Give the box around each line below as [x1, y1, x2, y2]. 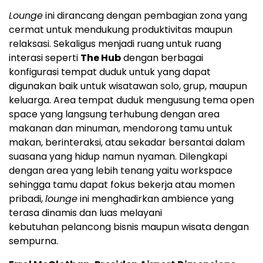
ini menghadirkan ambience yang [77, 192, 234, 206]
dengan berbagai [121, 51, 203, 65]
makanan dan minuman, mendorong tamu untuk [9, 122, 232, 136]
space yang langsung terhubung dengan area [9, 107, 220, 122]
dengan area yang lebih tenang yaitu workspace [9, 164, 232, 178]
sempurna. [9, 234, 58, 248]
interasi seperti [9, 51, 80, 65]
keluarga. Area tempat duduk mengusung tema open [9, 93, 254, 107]
